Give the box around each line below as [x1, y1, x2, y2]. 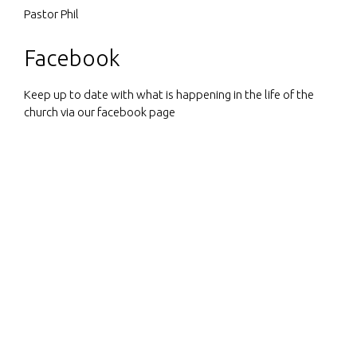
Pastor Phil [24, 7, 81, 21]
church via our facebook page [24, 104, 175, 119]
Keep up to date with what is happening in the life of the [24, 87, 314, 101]
